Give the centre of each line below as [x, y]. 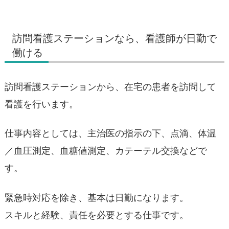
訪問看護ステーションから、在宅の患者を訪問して [110, 86]
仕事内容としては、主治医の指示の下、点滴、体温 [110, 133]
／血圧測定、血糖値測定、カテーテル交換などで [106, 151]
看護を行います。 [41, 104]
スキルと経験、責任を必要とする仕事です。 [97, 215]
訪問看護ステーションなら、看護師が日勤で [114, 38]
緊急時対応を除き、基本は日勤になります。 [97, 197]
